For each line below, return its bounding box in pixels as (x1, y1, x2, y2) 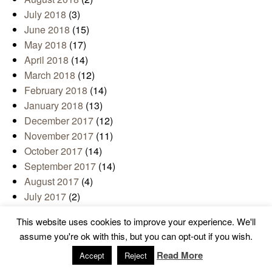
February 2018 (24, 83, 87, 98)
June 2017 (24, 205, 70, 219)
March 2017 (24, 250, 75, 265)
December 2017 (24, 114, 93, 128)
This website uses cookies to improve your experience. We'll (16, 214, 256, 228)
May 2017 (24, 220, 67, 234)
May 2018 (24, 38, 67, 52)
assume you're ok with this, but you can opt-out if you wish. (19, 229, 253, 242)
